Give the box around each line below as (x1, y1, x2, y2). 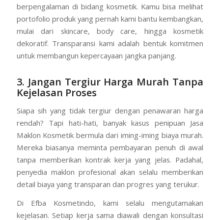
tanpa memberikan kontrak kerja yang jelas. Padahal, (16, 155, 204, 165)
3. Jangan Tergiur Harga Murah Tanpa (16, 75, 204, 89)
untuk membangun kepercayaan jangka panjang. (16, 51, 176, 61)
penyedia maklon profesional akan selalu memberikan (16, 167, 204, 177)
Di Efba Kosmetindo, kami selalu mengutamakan (16, 197, 204, 208)
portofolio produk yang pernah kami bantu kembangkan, (16, 14, 204, 24)
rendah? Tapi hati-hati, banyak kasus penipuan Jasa (16, 118, 204, 128)
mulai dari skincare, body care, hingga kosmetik (16, 26, 204, 36)
